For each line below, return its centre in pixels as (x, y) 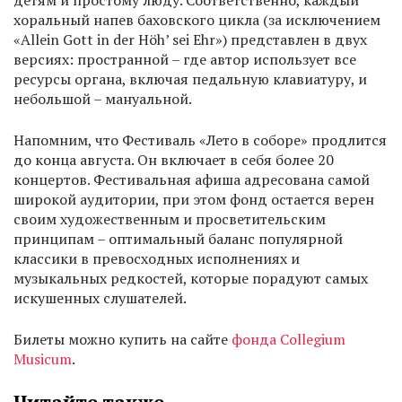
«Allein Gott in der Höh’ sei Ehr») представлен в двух (190, 40)
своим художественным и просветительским (170, 219)
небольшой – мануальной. (104, 99)
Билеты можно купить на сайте (122, 340)
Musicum (43, 359)
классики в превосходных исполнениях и (157, 259)
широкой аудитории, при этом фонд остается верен (194, 200)
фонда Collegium (288, 340)
